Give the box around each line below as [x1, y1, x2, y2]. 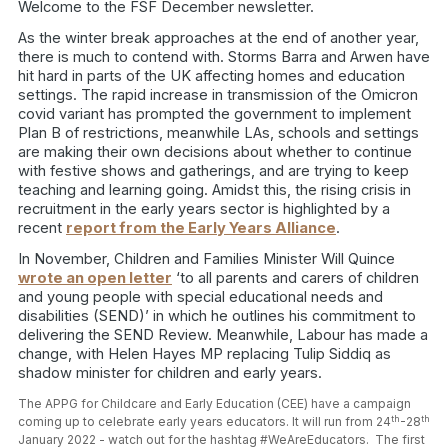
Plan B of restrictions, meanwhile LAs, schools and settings [18, 124, 419, 143]
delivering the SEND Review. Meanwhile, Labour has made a [18, 326, 428, 345]
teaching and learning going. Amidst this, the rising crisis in [18, 181, 411, 200]
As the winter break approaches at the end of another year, [18, 29, 419, 48]
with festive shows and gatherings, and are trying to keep [18, 162, 409, 181]
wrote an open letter [18, 269, 172, 288]
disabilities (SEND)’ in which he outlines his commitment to [18, 307, 416, 326]
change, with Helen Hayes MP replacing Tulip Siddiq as [18, 345, 391, 364]
